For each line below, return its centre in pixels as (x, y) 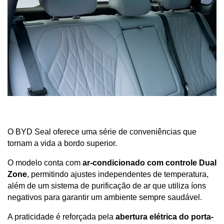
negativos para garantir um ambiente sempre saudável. (105, 197)
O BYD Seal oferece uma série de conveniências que (102, 131)
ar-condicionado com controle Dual (149, 162)
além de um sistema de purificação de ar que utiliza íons (107, 185)
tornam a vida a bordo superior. (63, 143)
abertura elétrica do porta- (164, 216)
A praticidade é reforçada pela (61, 216)
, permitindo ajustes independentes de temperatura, (118, 174)
